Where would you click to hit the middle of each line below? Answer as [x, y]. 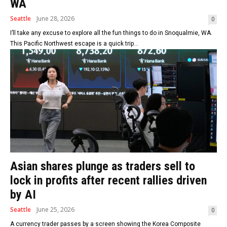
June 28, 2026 [55, 19]
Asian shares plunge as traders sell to [103, 166]
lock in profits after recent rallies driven [108, 181]
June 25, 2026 [55, 210]
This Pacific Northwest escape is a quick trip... [74, 44]
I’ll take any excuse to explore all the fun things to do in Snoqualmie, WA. [111, 33]
